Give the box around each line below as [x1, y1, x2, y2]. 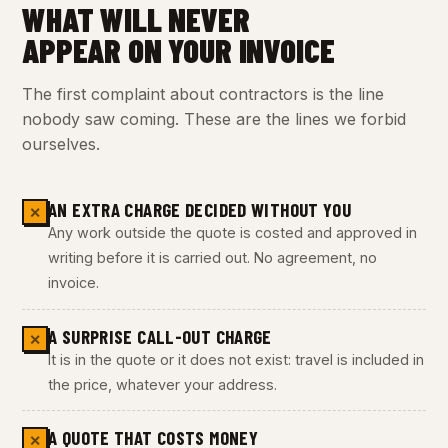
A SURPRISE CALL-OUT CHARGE [48, 324, 272, 348]
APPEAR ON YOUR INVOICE [22, 29, 335, 70]
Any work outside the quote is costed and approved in [48, 224, 417, 242]
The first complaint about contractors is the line [22, 83, 384, 104]
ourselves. [22, 133, 100, 154]
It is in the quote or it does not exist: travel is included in [48, 350, 424, 368]
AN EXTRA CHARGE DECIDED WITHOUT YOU [48, 198, 352, 222]
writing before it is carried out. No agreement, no [48, 249, 377, 267]
